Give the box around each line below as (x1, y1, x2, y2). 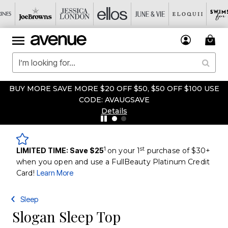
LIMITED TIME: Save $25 (16, 146, 104, 155)
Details (101, 106, 127, 116)
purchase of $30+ (145, 146, 210, 155)
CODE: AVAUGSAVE (78, 95, 150, 104)
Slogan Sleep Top (12, 207, 121, 226)
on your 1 (107, 146, 140, 155)
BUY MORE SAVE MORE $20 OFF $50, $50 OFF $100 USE (9, 84, 219, 93)
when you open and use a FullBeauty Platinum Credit (16, 157, 210, 166)
